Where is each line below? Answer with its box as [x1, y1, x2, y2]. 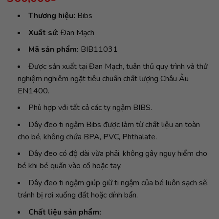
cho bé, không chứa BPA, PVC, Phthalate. [17, 131, 157, 142]
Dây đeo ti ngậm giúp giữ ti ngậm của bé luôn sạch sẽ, [28, 177, 209, 189]
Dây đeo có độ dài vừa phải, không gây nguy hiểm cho [28, 148, 207, 159]
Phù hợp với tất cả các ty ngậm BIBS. [28, 102, 152, 113]
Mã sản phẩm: [28, 44, 79, 55]
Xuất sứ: [28, 27, 59, 38]
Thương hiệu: [28, 10, 75, 21]
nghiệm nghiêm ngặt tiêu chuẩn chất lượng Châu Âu [17, 73, 189, 84]
